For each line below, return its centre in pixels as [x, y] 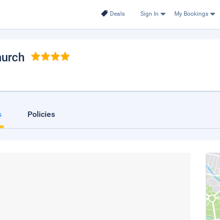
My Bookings [191, 14]
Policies [41, 114]
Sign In [149, 14]
